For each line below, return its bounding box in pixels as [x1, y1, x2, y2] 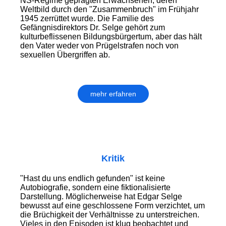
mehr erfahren [90, 90, 136, 98]
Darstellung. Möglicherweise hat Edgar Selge [20, 192, 182, 201]
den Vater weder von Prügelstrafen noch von [20, 41, 179, 50]
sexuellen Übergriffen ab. [20, 50, 110, 60]
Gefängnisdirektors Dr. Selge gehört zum [20, 23, 165, 32]
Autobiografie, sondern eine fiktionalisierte [20, 183, 171, 192]
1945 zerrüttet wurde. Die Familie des [20, 14, 154, 23]
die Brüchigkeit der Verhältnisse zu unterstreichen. [20, 210, 199, 219]
